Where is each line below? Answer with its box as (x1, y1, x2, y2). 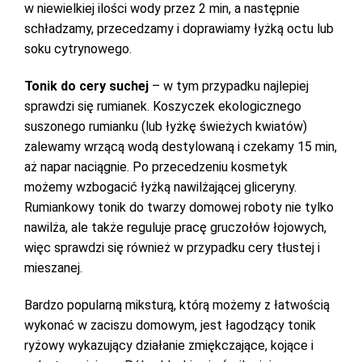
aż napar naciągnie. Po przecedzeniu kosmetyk (24, 159, 288, 175)
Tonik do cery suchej (24, 78, 149, 94)
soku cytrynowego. (24, 41, 132, 57)
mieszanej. (24, 260, 82, 276)
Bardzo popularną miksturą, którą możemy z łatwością (24, 297, 330, 313)
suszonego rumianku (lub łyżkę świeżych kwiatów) (24, 119, 307, 134)
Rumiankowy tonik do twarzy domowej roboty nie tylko (24, 200, 334, 215)
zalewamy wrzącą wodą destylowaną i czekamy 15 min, (24, 139, 337, 154)
